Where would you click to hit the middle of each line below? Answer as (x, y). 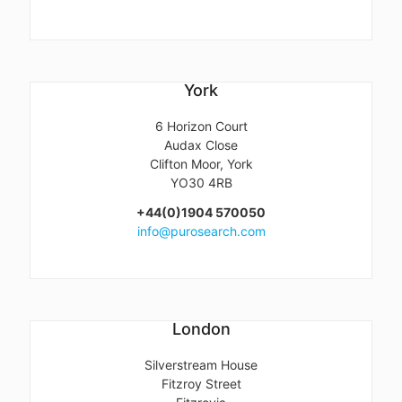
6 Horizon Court (201, 126)
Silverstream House (201, 364)
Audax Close (201, 144)
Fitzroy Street (201, 383)
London (201, 328)
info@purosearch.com (201, 231)
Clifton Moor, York (201, 163)
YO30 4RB (201, 182)
